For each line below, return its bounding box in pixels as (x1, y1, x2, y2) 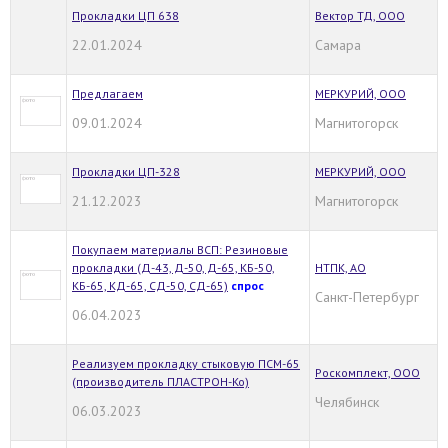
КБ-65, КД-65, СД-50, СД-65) (72, 277, 228, 293)
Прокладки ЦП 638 (72, 7, 179, 23)
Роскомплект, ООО (315, 364, 420, 380)
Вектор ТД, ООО (315, 7, 405, 23)
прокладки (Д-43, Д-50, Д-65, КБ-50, (72, 259, 275, 275)
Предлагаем (72, 85, 143, 101)
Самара (315, 35, 361, 54)
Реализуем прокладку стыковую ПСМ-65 (72, 355, 300, 371)
